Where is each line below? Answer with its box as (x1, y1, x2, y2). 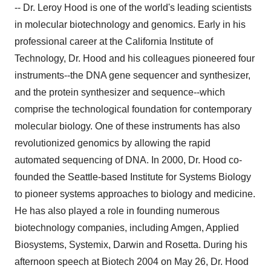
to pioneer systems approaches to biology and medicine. (15, 189, 255, 199)
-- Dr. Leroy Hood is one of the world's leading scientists (15, 2, 252, 13)
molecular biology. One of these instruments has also (15, 121, 240, 131)
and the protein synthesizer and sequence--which (15, 87, 225, 97)
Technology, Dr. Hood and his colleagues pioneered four (15, 53, 255, 64)
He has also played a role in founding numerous (15, 206, 220, 216)
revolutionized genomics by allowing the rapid (15, 138, 211, 148)
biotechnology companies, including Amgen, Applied (15, 223, 239, 233)
